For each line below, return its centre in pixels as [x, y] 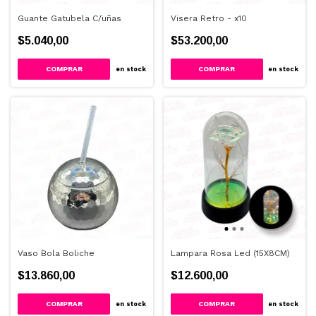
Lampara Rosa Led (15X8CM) [230, 253]
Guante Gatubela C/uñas [69, 18]
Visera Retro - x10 [208, 18]
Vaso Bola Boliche [56, 253]
